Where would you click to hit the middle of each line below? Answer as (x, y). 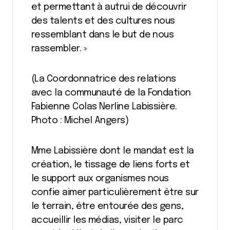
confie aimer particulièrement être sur (115, 193)
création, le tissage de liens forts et (111, 165)
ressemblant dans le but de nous (103, 35)
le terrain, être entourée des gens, (108, 206)
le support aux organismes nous (100, 179)
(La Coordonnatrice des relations (104, 79)
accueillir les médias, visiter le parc (107, 220)
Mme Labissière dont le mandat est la (113, 151)
